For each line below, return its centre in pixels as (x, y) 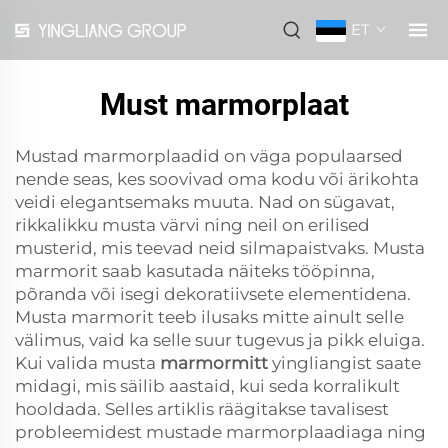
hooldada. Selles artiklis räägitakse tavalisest (202, 409)
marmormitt (216, 363)
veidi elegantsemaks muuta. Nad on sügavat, (205, 202)
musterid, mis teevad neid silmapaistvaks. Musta (220, 248)
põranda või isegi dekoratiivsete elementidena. (213, 294)
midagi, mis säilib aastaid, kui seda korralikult (207, 386)
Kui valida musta (87, 363)
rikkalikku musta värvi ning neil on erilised (192, 225)
